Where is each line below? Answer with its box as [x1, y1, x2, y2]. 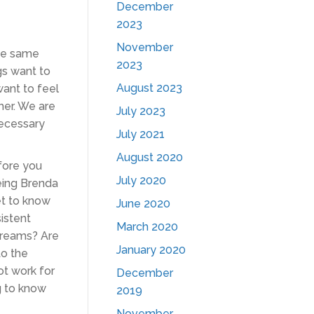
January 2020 [116, 243, 186, 257]
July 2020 [116, 174, 166, 187]
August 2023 [116, 81, 182, 95]
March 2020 [116, 220, 178, 233]
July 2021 [116, 128, 165, 141]
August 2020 [116, 151, 183, 164]
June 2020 [116, 197, 170, 210]
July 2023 [116, 104, 165, 118]
